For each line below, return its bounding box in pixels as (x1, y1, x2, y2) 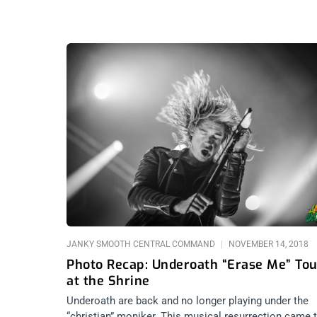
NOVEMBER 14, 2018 (226, 238, 309, 249)
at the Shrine (67, 272, 150, 289)
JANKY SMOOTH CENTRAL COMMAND (67, 238, 217, 249)
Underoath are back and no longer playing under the (67, 294, 309, 307)
